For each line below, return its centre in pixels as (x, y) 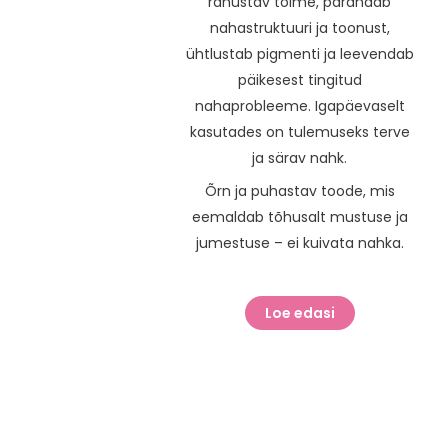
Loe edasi (299, 312)
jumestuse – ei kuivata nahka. (299, 242)
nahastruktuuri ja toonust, (299, 27)
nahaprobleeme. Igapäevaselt (299, 105)
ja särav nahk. (300, 157)
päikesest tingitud (299, 79)
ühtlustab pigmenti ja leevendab (299, 53)
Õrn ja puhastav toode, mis (299, 190)
